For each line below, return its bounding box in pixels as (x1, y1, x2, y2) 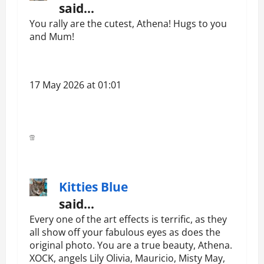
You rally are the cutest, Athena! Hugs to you (29, 17, 227, 31)
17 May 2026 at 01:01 (29, 78, 121, 92)
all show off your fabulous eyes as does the (29, 226, 220, 239)
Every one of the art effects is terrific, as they (29, 213, 227, 226)
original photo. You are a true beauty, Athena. (29, 239, 232, 252)
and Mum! (29, 30, 74, 44)
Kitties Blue (59, 179, 128, 196)
